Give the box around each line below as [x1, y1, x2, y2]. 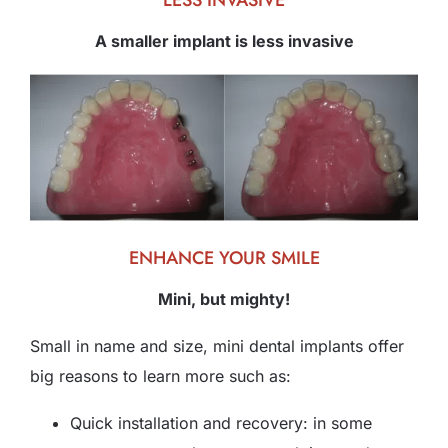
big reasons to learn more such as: [30, 365, 291, 386]
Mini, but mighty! [158, 288, 290, 309]
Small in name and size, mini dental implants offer [30, 335, 404, 356]
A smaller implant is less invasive [94, 31, 354, 51]
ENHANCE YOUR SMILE [128, 244, 320, 271]
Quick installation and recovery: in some [70, 412, 372, 433]
